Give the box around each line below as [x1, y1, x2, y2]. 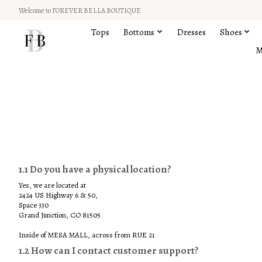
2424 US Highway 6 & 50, [19, 190, 98, 201]
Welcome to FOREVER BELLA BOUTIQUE [19, 5, 141, 15]
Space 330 [19, 200, 49, 211]
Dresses [177, 25, 206, 38]
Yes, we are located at [19, 180, 86, 191]
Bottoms [123, 25, 155, 38]
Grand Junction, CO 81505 [19, 210, 101, 220]
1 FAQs [19, 147, 47, 162]
